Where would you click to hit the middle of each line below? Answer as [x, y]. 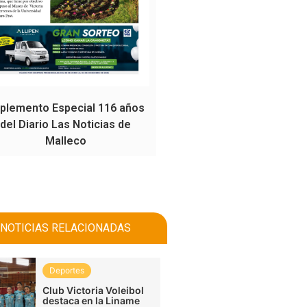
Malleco [65, 140]
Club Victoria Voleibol [94, 290]
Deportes [67, 270]
